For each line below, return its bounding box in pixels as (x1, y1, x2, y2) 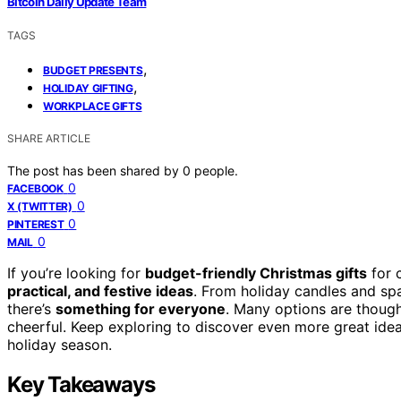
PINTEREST (7, 217, 64, 231)
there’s (7, 299, 55, 318)
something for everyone (55, 299, 226, 318)
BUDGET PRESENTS (43, 63, 143, 77)
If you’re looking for (7, 263, 145, 282)
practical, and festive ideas (7, 281, 193, 300)
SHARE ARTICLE (7, 131, 90, 145)
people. (194, 162, 238, 178)
